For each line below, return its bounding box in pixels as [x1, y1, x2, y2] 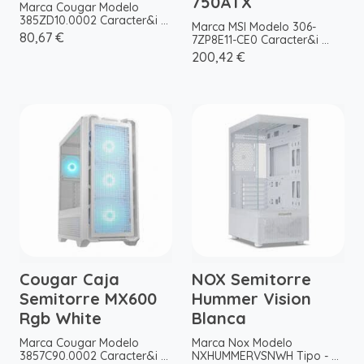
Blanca [192, 308, 246, 329]
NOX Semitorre [192, 269, 311, 290]
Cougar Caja [19, 269, 119, 290]
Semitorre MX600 [19, 288, 157, 310]
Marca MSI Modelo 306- [192, 19, 316, 35]
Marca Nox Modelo [192, 336, 292, 351]
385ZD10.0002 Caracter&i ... [19, 13, 168, 28]
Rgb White [19, 308, 102, 329]
